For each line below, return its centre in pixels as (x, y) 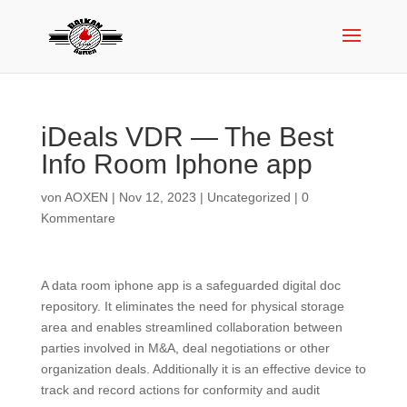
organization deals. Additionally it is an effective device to (203, 369)
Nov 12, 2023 (157, 197)
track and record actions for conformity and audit (180, 390)
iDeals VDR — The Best (187, 137)
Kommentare (78, 218)
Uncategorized (248, 197)
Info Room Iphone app (176, 164)
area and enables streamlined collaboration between (191, 327)
